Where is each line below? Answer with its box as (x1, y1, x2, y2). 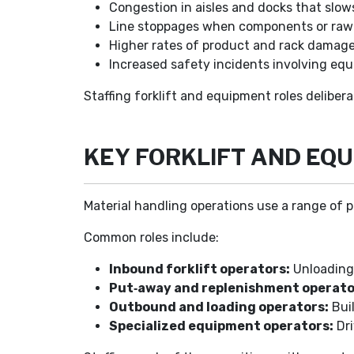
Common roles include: (84, 230, 220, 245)
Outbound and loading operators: (109, 299, 330, 314)
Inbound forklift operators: (109, 262, 291, 277)
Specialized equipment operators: (109, 318, 334, 333)
